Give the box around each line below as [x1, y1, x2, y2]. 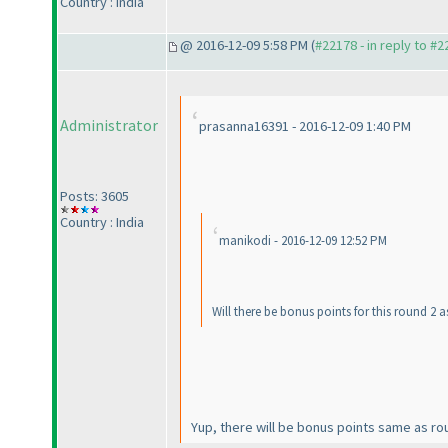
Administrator [60, 115, 158, 136]
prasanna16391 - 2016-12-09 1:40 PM [199, 117, 411, 136]
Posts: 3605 [60, 187, 129, 206]
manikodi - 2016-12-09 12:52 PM [219, 232, 387, 250]
